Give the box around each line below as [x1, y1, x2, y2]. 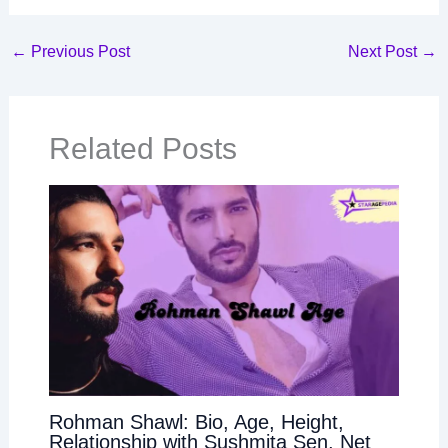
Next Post [348, 43, 422, 61]
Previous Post [26, 43, 130, 61]
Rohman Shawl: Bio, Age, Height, [48, 410, 344, 433]
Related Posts [48, 132, 237, 166]
